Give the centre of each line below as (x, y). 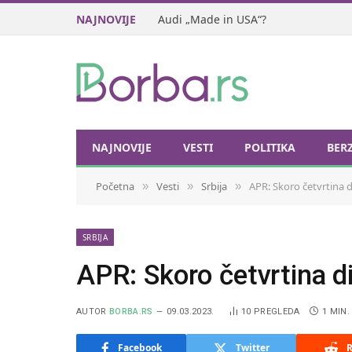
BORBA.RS (131, 312)
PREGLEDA (277, 312)
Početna (115, 186)
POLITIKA (270, 147)
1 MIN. (335, 312)
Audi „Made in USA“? (212, 19)
